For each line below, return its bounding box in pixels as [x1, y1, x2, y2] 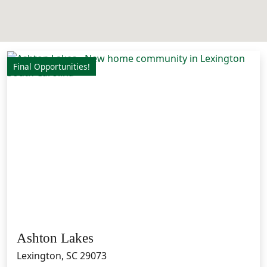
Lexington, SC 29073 [17, 249, 107, 262]
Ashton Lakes [17, 229, 94, 246]
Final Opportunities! [13, 61, 91, 73]
